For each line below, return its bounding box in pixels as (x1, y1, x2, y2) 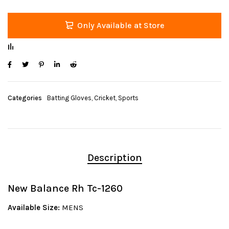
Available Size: (8, 203, 62, 213)
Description (87, 152, 142, 164)
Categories (8, 94, 42, 102)
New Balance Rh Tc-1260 (8, 182, 123, 195)
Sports (118, 94, 139, 102)
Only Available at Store (77, 20, 165, 31)
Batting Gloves (47, 94, 91, 102)
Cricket (94, 94, 116, 102)
